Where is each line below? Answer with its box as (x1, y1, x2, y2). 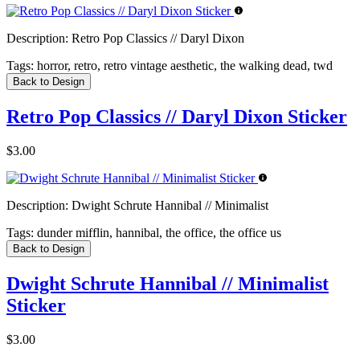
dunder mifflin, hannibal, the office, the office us (34, 226, 281, 240)
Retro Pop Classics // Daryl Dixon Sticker (6, 106, 347, 128)
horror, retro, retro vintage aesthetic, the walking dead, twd (34, 59, 333, 73)
